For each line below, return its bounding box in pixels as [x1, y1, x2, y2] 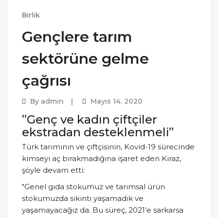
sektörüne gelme [22, 50, 149, 68]
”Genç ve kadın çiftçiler [22, 112, 157, 127]
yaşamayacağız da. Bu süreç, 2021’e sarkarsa [22, 205, 183, 215]
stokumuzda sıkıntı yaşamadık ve [22, 194, 144, 203]
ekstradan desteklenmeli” [22, 125, 174, 139]
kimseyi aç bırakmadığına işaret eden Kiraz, [22, 154, 181, 163]
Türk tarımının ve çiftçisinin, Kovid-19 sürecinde [22, 142, 195, 151]
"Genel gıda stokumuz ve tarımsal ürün [22, 182, 165, 191]
